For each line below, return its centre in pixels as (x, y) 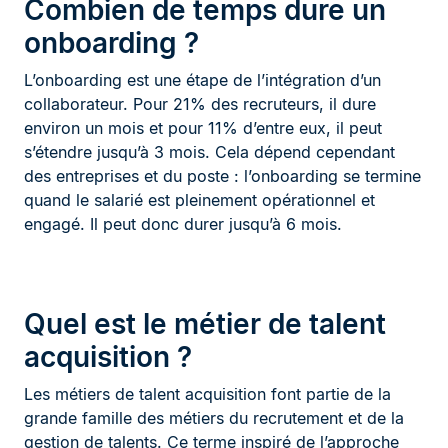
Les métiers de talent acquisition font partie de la (207, 394)
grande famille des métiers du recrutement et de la (214, 418)
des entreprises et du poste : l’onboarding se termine (222, 176)
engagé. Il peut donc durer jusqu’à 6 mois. (183, 224)
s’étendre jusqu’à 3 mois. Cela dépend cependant (209, 152)
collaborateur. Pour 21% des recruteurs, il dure (200, 104)
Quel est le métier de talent (205, 324)
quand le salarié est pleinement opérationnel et (199, 200)
